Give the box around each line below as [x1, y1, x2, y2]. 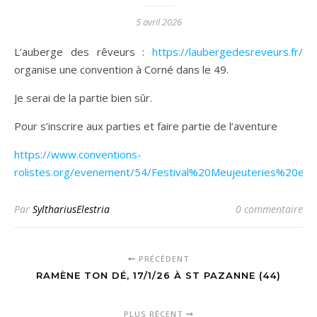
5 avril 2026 [135, 16, 182, 28]
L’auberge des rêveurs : [22, 45, 152, 59]
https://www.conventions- [14, 147, 142, 161]
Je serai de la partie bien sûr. [14, 91, 152, 105]
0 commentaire [236, 202, 303, 216]
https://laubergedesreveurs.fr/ [152, 45, 303, 59]
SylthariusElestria [33, 202, 110, 216]
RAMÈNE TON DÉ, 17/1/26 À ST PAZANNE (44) [36, 270, 281, 281]
